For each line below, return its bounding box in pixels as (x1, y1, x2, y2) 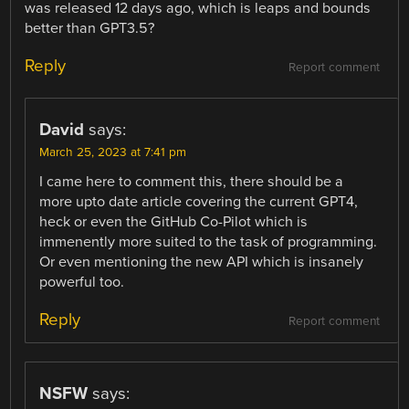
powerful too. (39, 273, 125, 292)
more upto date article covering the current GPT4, (39, 193, 359, 212)
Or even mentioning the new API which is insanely (39, 253, 364, 272)
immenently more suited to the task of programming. (39, 233, 378, 252)
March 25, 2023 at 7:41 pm (39, 145, 187, 161)
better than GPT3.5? (25, 18, 155, 37)
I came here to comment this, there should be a (39, 173, 344, 192)
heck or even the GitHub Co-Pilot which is (39, 213, 309, 232)
